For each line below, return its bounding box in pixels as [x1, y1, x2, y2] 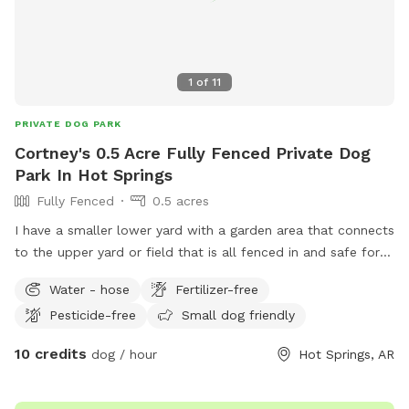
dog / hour [87, 346, 157, 362]
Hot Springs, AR [299, 346, 394, 362]
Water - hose [49, 281, 130, 297]
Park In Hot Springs [15, 164, 173, 184]
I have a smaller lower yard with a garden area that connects [15, 222, 394, 237]
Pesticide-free [49, 307, 136, 322]
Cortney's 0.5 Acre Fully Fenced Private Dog [15, 142, 371, 163]
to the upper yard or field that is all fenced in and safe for [15, 244, 380, 259]
